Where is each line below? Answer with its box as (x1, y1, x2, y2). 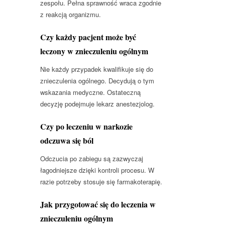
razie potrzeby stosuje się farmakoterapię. (40, 176, 162, 186)
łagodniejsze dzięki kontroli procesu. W (40, 165, 154, 175)
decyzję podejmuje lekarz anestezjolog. (40, 98, 155, 108)
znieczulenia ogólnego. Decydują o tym (40, 75, 154, 85)
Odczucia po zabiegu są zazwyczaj (40, 153, 143, 163)
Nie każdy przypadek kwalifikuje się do (40, 64, 153, 74)
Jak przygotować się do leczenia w (40, 198, 156, 210)
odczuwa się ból (40, 134, 93, 146)
